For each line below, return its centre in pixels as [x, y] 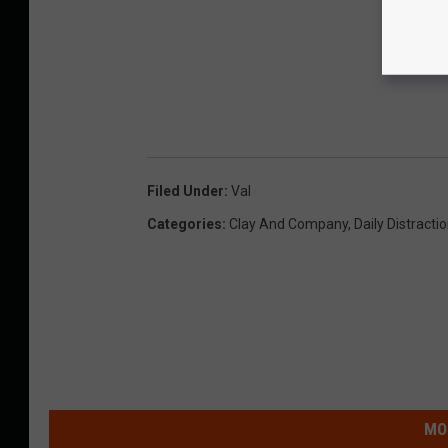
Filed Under [185, 191]
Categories [184, 224]
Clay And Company [288, 224]
